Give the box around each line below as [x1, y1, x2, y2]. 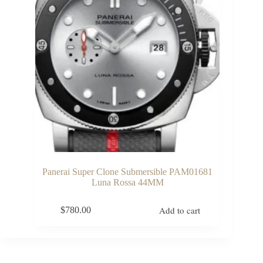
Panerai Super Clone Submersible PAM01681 [42, 167, 213, 177]
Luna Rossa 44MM [91, 177, 164, 188]
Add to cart [159, 204, 200, 216]
